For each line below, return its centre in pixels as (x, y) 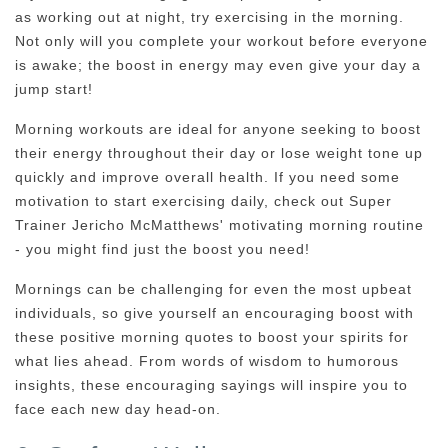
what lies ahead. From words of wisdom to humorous (207, 360)
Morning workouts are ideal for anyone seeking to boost (218, 128)
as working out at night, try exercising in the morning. (209, 16)
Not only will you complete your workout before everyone (221, 40)
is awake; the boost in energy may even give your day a (218, 64)
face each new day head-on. (118, 408)
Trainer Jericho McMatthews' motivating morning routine (219, 224)
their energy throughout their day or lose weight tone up (219, 152)
